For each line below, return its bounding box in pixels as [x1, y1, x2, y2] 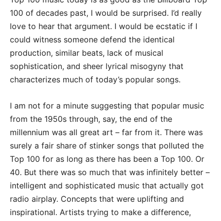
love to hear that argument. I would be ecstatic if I [10, 21, 197, 32]
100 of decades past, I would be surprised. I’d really [10, 8, 202, 18]
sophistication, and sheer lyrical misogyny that [10, 61, 184, 72]
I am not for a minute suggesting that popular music [10, 101, 204, 111]
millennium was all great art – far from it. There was [10, 127, 203, 138]
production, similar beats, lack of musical [10, 48, 163, 58]
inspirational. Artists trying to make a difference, [10, 207, 191, 218]
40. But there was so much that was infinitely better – [10, 167, 210, 178]
